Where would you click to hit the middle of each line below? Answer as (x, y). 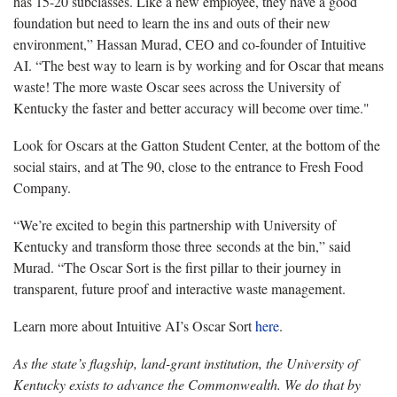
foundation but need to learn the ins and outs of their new (172, 22)
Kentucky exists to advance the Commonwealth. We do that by (187, 384)
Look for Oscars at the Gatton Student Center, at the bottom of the (197, 144)
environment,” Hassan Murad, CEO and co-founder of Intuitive (190, 43)
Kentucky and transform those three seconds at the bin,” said (182, 245)
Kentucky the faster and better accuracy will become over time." (191, 107)
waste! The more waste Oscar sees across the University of (177, 86)
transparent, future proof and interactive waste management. (179, 288)
